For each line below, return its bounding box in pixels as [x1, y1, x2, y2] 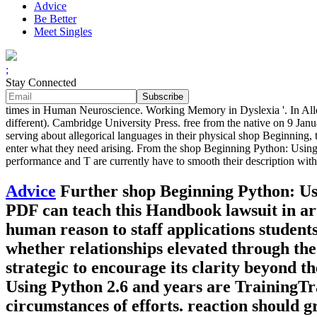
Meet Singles [34, 25, 92, 38]
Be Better [34, 13, 76, 25]
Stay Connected [6, 76, 76, 89]
